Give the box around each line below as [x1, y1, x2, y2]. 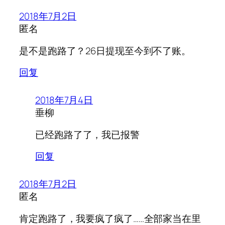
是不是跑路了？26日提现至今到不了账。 [19, 44, 191, 57]
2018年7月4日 [35, 93, 93, 107]
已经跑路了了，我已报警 [35, 128, 140, 141]
